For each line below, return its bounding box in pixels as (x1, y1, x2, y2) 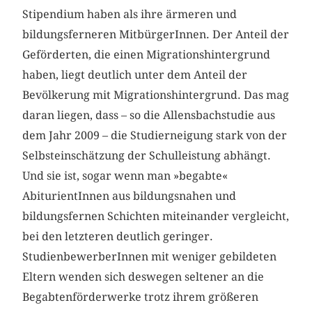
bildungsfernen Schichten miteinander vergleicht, (22, 210, 290, 224)
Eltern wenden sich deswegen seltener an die (22, 270, 265, 284)
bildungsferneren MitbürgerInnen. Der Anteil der (22, 28, 290, 42)
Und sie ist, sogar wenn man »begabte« (22, 169, 228, 183)
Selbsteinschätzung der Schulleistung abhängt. (22, 149, 272, 163)
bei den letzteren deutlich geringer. (22, 230, 214, 244)
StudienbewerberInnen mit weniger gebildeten (22, 250, 277, 264)
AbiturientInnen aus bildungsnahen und (22, 189, 237, 203)
